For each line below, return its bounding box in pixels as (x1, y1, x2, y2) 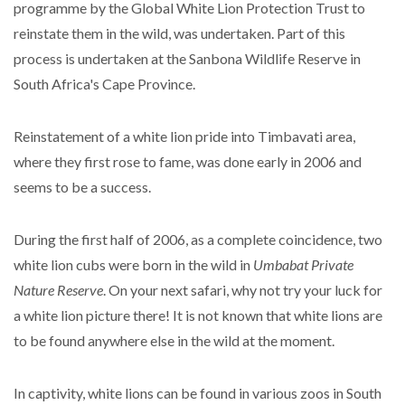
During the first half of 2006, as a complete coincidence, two (14, 231, 382, 248)
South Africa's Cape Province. (14, 75, 195, 92)
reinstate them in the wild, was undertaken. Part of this (14, 24, 345, 42)
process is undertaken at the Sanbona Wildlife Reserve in (14, 50, 361, 67)
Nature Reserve (14, 281, 103, 298)
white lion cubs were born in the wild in (14, 256, 253, 273)
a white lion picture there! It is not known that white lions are (14, 306, 382, 324)
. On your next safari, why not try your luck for (103, 281, 382, 298)
